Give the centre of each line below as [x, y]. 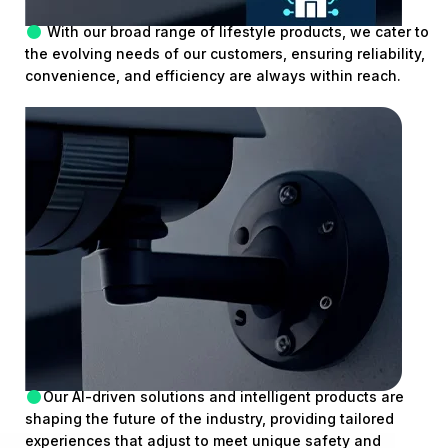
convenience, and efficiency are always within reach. [213, 76]
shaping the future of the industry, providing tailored [209, 419]
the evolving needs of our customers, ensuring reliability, [225, 54]
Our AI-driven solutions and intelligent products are [223, 397]
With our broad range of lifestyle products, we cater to [235, 32]
